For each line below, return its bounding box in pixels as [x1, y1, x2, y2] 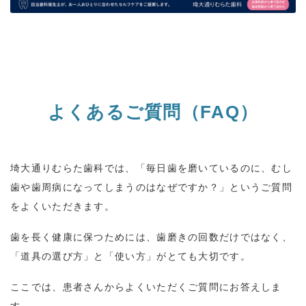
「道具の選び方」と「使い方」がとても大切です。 [10, 251, 251, 262]
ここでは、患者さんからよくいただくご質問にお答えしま [10, 281, 282, 293]
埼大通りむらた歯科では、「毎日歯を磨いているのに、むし [10, 163, 293, 174]
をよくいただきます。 [10, 201, 115, 212]
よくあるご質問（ [47, 102, 201, 123]
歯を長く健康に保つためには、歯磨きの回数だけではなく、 [10, 232, 293, 243]
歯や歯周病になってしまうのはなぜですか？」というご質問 [10, 182, 293, 193]
